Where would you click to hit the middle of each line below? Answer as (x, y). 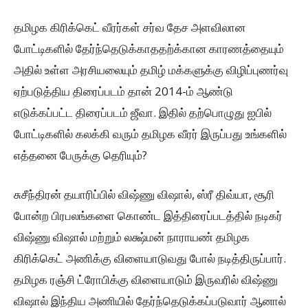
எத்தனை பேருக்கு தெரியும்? (80, 155)
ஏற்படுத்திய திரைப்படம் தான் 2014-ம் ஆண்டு (123, 91)
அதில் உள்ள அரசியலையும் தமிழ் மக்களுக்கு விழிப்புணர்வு (151, 70)
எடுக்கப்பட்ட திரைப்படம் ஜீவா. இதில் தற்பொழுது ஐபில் (143, 113)
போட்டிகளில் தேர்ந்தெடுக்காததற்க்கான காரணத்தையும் (149, 49)
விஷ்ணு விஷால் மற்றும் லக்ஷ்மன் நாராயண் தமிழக (132, 237)
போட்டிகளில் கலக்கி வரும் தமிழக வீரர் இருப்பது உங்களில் (150, 134)
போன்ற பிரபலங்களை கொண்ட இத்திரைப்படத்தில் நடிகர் (148, 216)
